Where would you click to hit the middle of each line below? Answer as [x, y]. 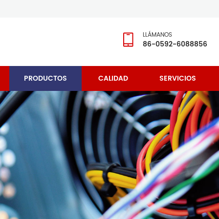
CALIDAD [113, 78]
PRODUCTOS [45, 78]
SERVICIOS [178, 78]
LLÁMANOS [157, 35]
